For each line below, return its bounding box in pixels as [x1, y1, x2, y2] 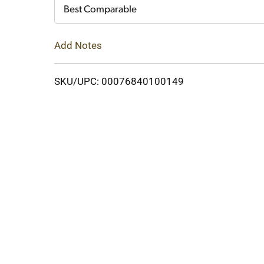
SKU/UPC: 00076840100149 [54, 75, 184, 87]
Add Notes [54, 39, 102, 51]
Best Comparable [64, 5, 137, 15]
